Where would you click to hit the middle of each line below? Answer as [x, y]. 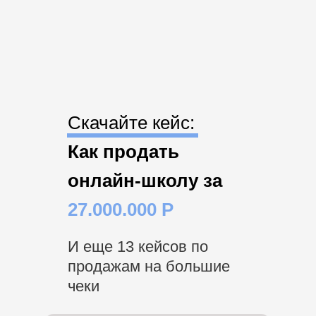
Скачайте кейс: [131, 123]
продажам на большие [149, 266]
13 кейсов [152, 247]
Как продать [123, 152]
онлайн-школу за [145, 181]
